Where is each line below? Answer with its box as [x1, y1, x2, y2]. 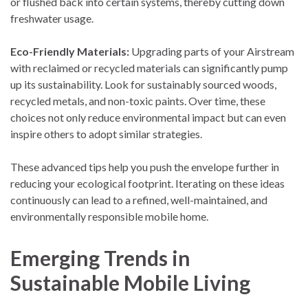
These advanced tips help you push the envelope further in [10, 160, 279, 174]
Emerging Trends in [10, 245, 190, 271]
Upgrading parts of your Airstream [129, 45, 294, 58]
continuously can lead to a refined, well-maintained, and [10, 193, 267, 207]
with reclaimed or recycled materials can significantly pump [10, 61, 288, 75]
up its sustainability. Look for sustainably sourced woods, [10, 78, 276, 91]
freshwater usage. [10, 12, 93, 25]
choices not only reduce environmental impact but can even [10, 111, 286, 124]
